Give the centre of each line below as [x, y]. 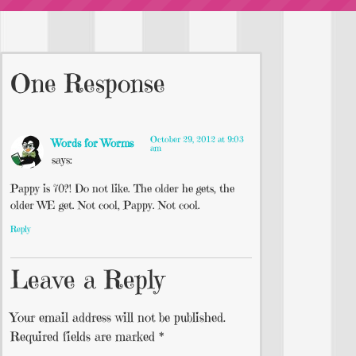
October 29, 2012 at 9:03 [197, 139]
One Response [88, 84]
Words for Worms [93, 143]
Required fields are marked [85, 336]
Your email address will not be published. [118, 317]
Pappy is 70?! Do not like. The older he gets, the [122, 188]
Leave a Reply [87, 279]
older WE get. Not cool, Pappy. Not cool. [105, 205]
